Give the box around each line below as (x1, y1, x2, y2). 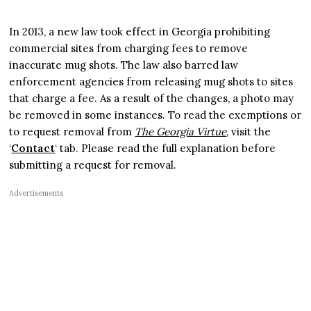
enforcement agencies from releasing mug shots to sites (9, 74, 294, 88)
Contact (11, 141, 56, 155)
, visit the (226, 124, 271, 138)
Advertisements (9, 187, 64, 198)
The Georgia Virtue (135, 124, 227, 138)
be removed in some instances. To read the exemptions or (9, 108, 302, 121)
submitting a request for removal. (9, 158, 177, 171)
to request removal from (9, 124, 135, 138)
